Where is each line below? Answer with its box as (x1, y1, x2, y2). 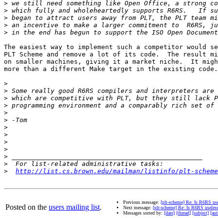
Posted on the (5, 203, 49, 212)
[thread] (176, 210, 191, 216)
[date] (164, 210, 175, 216)
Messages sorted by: (123, 210, 164, 216)
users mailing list (49, 203, 100, 212)
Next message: (123, 205, 153, 211)
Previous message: (123, 200, 161, 205)
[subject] (192, 210, 209, 216)
